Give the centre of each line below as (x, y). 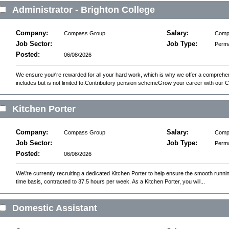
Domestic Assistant (55, 208)
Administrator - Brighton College (84, 9)
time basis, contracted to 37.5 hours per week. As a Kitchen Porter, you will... (110, 182)
